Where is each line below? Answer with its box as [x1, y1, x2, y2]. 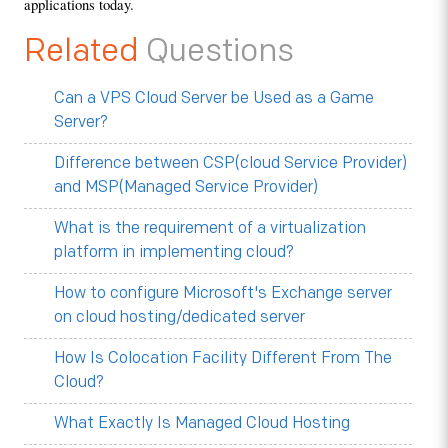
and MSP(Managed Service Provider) [53, 178, 318, 198]
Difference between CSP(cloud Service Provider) [53, 154, 407, 174]
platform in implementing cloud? [53, 243, 294, 263]
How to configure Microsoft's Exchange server [53, 284, 392, 304]
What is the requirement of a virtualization [53, 219, 366, 239]
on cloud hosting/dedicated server [53, 308, 305, 328]
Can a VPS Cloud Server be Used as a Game [53, 89, 374, 109]
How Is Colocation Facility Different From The [53, 349, 392, 369]
